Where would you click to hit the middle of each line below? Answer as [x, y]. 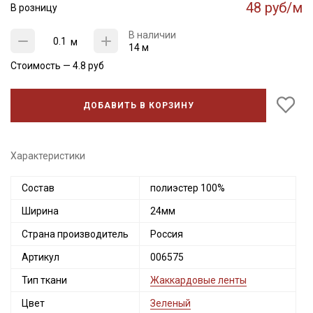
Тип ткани [44, 280]
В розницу [34, 8]
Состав [38, 188]
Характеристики [48, 156]
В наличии [152, 35]
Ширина [40, 211]
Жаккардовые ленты [198, 280]
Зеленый [170, 303]
